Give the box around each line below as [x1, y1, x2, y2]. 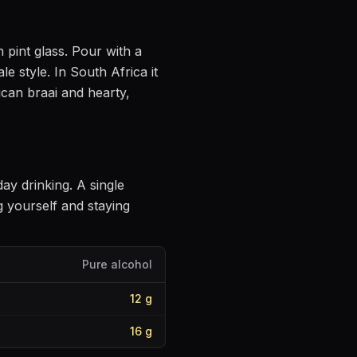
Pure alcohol [82, 257, 152, 271]
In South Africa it [50, 64, 158, 80]
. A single [69, 177, 124, 193]
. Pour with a [65, 43, 142, 59]
